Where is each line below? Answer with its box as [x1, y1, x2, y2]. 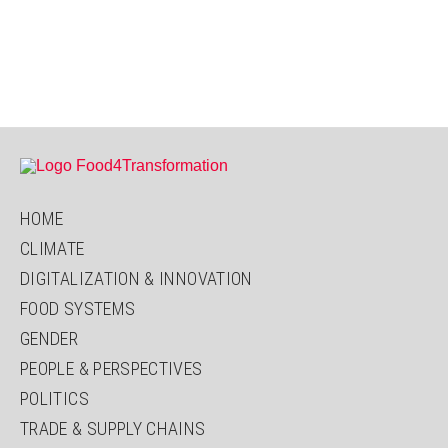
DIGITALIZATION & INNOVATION [20, 268, 253, 290]
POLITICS [20, 388, 89, 410]
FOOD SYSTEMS [20, 298, 136, 320]
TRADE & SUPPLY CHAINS [20, 418, 206, 440]
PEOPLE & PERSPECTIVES [20, 358, 203, 380]
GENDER [20, 328, 79, 350]
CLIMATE [20, 238, 85, 260]
